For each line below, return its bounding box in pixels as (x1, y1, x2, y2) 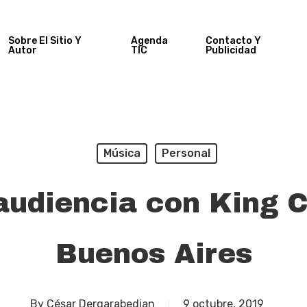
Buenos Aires (55, 239, 252, 269)
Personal (161, 147, 210, 160)
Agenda (130, 35, 168, 47)
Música (103, 147, 140, 160)
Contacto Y (205, 35, 261, 47)
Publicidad (205, 45, 256, 56)
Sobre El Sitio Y (8, 35, 82, 47)
